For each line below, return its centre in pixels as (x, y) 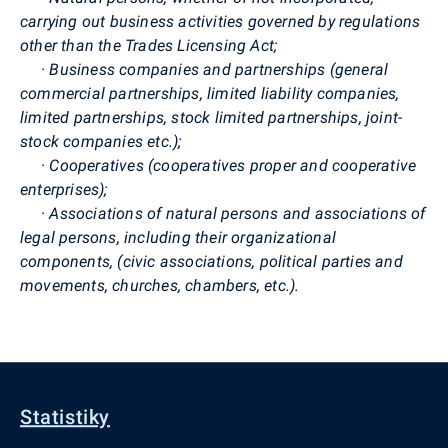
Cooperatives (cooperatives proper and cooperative (233, 165)
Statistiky (65, 417)
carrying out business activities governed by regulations (220, 21)
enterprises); (64, 189)
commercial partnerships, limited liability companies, (210, 93)
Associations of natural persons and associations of (237, 213)
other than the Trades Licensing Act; (149, 45)
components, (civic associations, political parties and (211, 261)
